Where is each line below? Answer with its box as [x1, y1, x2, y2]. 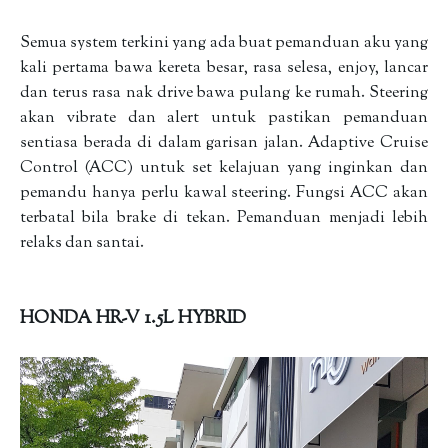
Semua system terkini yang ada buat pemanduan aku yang [20, 32, 428, 55]
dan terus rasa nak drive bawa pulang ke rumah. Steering [20, 82, 428, 105]
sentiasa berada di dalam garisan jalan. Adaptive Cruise [20, 132, 428, 155]
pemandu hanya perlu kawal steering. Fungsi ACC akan [20, 182, 428, 205]
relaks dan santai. [20, 232, 147, 255]
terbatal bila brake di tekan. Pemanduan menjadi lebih [20, 207, 428, 230]
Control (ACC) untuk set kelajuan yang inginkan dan [20, 157, 428, 180]
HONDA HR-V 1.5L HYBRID [20, 306, 250, 332]
